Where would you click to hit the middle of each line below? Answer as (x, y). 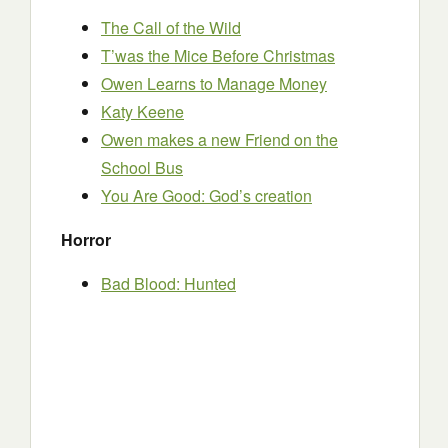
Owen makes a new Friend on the (219, 139)
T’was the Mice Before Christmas (218, 55)
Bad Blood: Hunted (168, 283)
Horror (86, 239)
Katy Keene (142, 111)
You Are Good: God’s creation (206, 195)
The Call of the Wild (171, 27)
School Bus (142, 167)
